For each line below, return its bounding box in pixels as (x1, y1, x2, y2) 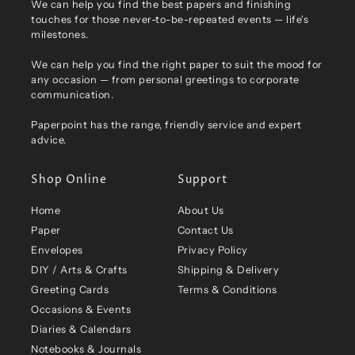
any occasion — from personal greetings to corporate (31, 74, 300, 86)
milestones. (31, 29, 89, 41)
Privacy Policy (177, 244, 248, 257)
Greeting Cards (31, 284, 109, 296)
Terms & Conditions (177, 284, 277, 296)
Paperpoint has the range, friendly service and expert (31, 119, 302, 132)
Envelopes (31, 244, 83, 257)
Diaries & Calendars (31, 323, 132, 336)
